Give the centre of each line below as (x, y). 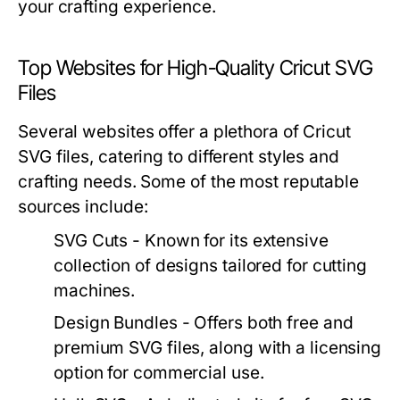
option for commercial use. (159, 373)
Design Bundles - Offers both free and (204, 323)
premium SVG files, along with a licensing (218, 348)
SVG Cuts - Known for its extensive (191, 241)
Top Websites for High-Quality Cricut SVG (196, 68)
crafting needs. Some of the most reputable (189, 182)
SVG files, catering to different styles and (179, 157)
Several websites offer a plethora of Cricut (184, 132)
